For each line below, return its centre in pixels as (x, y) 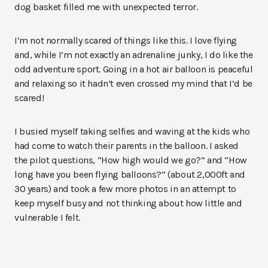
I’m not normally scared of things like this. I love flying (126, 41)
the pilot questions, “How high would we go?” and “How (131, 160)
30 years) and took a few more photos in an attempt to (125, 189)
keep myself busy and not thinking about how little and (128, 203)
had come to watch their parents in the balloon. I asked (127, 146)
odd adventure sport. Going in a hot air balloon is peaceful (134, 69)
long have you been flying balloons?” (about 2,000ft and (130, 175)
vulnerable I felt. (47, 218)
